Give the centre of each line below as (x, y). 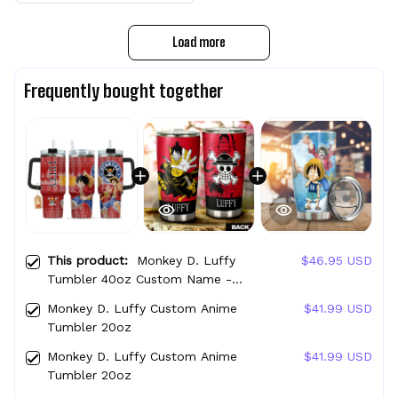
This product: (92, 261)
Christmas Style (94, 298)
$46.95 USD (337, 261)
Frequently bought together (123, 91)
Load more (199, 43)
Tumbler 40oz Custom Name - (139, 279)
